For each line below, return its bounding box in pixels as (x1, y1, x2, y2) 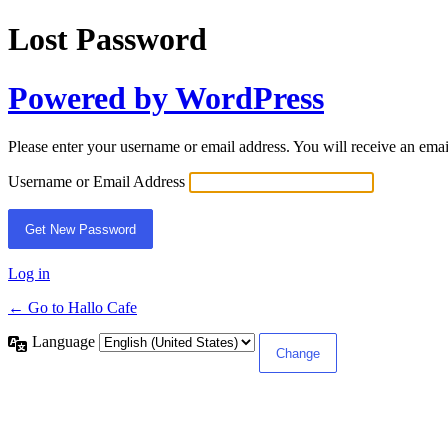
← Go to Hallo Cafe (8, 299, 137, 317)
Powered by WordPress (8, 79, 324, 116)
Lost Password (8, 21, 207, 58)
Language (32, 333, 99, 351)
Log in (8, 265, 50, 283)
